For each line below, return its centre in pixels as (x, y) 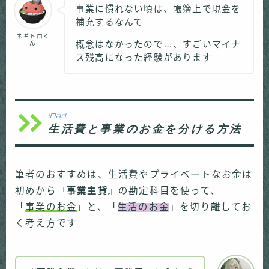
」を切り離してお (211, 207)
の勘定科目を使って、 (170, 191)
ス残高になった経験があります (144, 57)
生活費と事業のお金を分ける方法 (146, 129)
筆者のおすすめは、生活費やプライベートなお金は (134, 175)
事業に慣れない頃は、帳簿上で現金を (159, 9)
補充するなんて (110, 22)
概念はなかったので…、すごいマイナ (159, 44)
